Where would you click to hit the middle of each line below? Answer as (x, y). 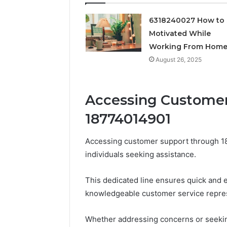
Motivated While (180, 33)
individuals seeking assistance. (141, 155)
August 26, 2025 (178, 59)
